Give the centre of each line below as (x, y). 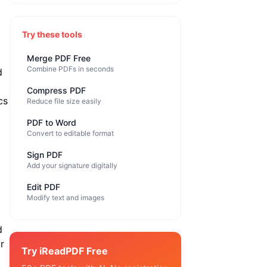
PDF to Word (52, 122)
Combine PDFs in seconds (70, 69)
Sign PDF (45, 155)
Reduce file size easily (64, 101)
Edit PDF (44, 187)
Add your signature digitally (72, 165)
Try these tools (52, 34)
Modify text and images (66, 198)
